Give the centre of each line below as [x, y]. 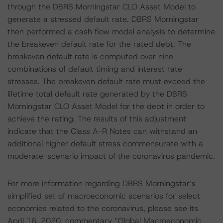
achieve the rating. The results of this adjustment [97, 119]
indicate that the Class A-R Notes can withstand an [102, 131]
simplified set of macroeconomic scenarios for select [104, 196]
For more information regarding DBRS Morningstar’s [102, 183]
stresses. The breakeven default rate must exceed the [106, 81]
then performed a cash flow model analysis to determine [111, 32]
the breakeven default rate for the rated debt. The [99, 44]
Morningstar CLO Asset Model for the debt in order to [106, 106]
